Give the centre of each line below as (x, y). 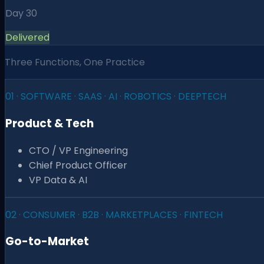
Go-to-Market (47, 242)
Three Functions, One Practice (75, 62)
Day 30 (21, 14)
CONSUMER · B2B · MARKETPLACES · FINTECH (123, 214)
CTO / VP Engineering (78, 150)
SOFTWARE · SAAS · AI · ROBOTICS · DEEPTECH (123, 97)
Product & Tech (49, 123)
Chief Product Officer (78, 165)
